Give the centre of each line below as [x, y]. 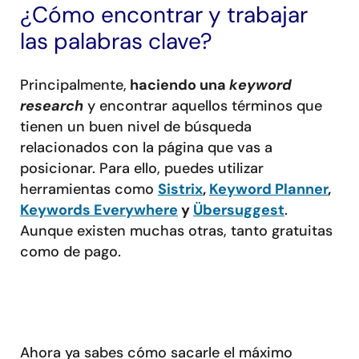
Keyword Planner [268, 189]
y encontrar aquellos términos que [203, 105]
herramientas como [89, 189]
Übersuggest [239, 210]
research [52, 105]
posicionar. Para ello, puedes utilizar [142, 168]
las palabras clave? [116, 41]
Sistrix [180, 189]
